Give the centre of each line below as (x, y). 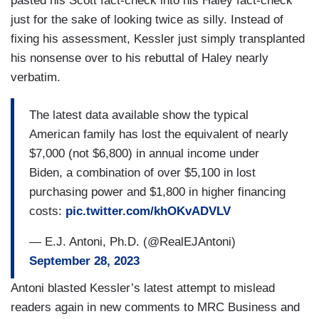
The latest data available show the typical (139, 115)
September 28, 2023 (84, 261)
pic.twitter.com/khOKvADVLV (148, 211)
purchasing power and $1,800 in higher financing (157, 192)
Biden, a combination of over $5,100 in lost (142, 173)
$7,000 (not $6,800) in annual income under (144, 154)
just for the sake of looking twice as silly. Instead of (147, 19)
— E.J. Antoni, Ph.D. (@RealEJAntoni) (132, 242)
